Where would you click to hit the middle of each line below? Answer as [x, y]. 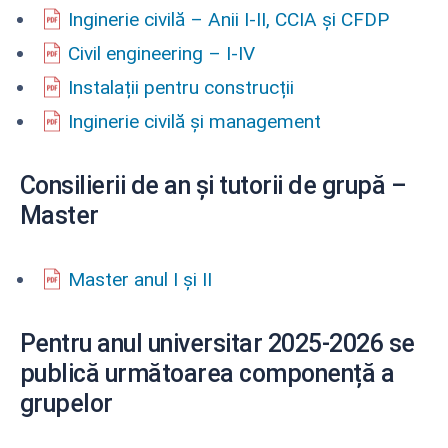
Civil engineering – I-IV [161, 53]
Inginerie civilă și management [194, 121]
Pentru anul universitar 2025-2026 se [217, 343]
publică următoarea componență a [207, 373]
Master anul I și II [140, 279]
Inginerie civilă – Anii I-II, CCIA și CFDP [228, 19]
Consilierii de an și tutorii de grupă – [213, 185]
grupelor [66, 403]
